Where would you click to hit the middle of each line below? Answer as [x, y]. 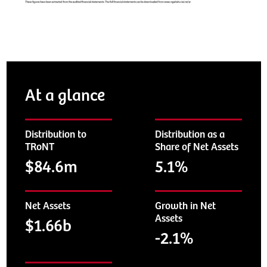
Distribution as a [190, 134]
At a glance [65, 96]
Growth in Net [186, 206]
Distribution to [56, 134]
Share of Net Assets [197, 147]
